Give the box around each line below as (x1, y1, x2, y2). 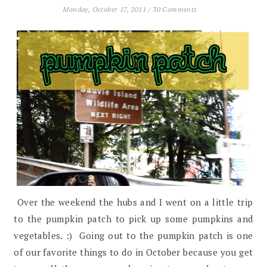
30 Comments (153, 5, 197, 14)
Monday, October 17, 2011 (63, 5, 148, 14)
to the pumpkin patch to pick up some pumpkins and (14, 212, 253, 225)
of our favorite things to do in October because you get (14, 246, 253, 258)
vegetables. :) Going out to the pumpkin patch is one (14, 229, 253, 241)
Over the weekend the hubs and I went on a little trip (14, 195, 253, 208)
